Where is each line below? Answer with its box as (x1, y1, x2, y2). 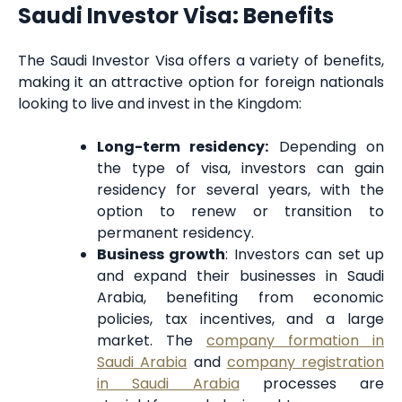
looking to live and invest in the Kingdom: (18, 93, 301, 115)
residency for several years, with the (97, 179, 384, 201)
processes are (239, 373, 384, 395)
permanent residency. (97, 223, 254, 244)
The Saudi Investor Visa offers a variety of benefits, (18, 50, 384, 72)
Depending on (268, 136, 385, 158)
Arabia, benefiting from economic (97, 287, 384, 309)
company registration (226, 352, 384, 373)
